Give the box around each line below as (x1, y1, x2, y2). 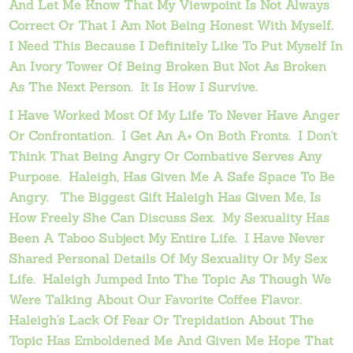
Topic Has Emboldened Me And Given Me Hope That (9, 333, 334, 348)
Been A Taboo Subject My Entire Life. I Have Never (9, 230, 325, 246)
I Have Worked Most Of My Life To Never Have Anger (9, 107, 340, 123)
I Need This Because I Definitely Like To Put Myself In (9, 38, 344, 54)
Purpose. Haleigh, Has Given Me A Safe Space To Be (9, 169, 336, 184)
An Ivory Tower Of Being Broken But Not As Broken (9, 58, 327, 74)
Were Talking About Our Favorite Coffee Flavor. (9, 292, 306, 307)
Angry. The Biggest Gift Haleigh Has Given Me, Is (9, 189, 321, 205)
